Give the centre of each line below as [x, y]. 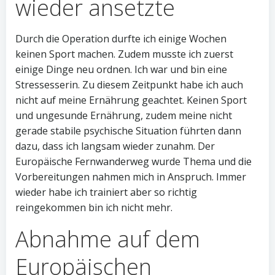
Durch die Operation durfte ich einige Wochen [121, 39]
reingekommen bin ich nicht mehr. [94, 207]
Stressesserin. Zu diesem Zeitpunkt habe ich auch [129, 85]
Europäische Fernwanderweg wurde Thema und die [134, 161]
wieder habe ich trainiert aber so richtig [106, 192]
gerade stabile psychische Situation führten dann [128, 131]
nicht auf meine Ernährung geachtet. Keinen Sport [131, 100]
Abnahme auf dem [108, 239]
